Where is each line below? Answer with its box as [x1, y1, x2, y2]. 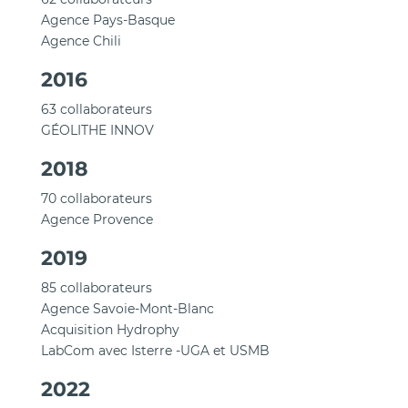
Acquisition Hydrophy [40, 321, 179, 338]
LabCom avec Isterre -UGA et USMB [40, 342, 270, 359]
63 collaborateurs [40, 101, 152, 117]
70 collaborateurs [40, 190, 152, 207]
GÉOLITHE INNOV [40, 122, 154, 138]
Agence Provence [40, 211, 153, 228]
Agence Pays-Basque [40, 12, 175, 28]
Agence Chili [40, 33, 121, 49]
